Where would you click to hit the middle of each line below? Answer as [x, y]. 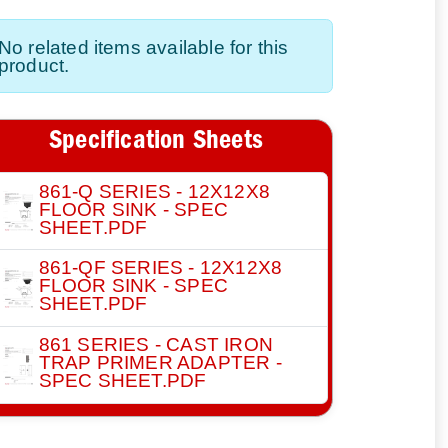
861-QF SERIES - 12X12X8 [160, 267]
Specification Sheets [156, 142]
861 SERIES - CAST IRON [155, 344]
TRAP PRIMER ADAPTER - [160, 362]
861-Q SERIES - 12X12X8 [154, 190]
